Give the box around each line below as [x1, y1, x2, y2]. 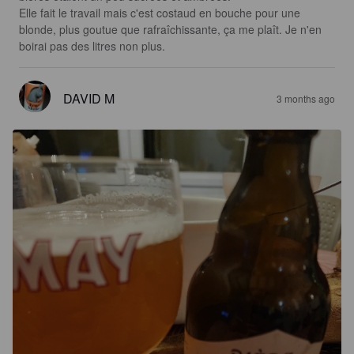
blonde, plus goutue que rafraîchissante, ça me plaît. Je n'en [19, 21, 325, 37]
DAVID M [63, 88, 115, 107]
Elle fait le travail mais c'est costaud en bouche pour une [19, 4, 303, 21]
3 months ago [277, 91, 335, 105]
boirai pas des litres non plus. [19, 37, 165, 54]
